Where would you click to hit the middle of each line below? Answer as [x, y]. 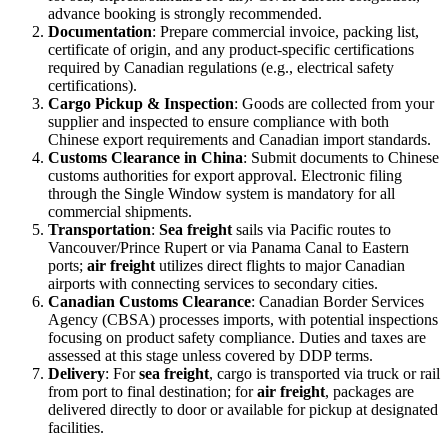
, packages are [369, 391]
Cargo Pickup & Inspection [141, 103]
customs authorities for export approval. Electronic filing [225, 175]
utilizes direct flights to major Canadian [280, 265]
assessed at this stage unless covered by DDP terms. [210, 355]
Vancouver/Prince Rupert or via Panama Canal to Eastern [228, 247]
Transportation [99, 229]
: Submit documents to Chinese [341, 157]
